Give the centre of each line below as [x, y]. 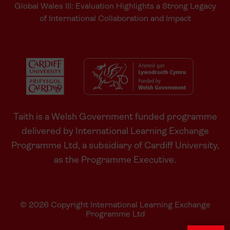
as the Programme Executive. [115, 160]
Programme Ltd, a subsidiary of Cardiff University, [115, 146]
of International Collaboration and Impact [115, 19]
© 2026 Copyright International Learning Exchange [115, 205]
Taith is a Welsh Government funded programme [115, 117]
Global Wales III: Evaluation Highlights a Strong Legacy [115, 6]
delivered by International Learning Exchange [115, 131]
